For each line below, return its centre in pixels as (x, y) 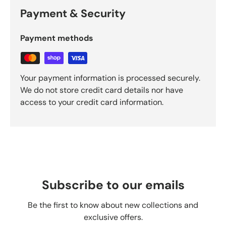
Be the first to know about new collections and (113, 205)
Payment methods (57, 38)
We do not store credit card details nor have (102, 90)
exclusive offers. (113, 217)
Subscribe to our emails (113, 185)
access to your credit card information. (92, 102)
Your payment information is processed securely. (110, 78)
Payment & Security (73, 14)
